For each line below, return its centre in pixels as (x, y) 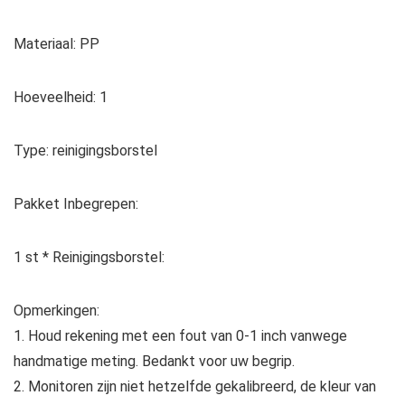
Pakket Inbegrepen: (76, 204)
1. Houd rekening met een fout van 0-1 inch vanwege (180, 336)
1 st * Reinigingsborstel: (89, 258)
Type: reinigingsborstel (85, 151)
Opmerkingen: (57, 311)
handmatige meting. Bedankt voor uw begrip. (154, 362)
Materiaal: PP (57, 44)
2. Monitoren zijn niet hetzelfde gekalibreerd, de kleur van (195, 387)
